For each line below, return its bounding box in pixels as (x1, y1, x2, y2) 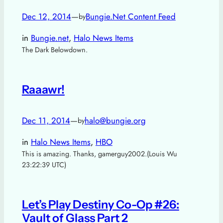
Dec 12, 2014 (21, 10, 71, 23)
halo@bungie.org (84, 114, 146, 127)
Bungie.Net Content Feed (85, 10, 176, 23)
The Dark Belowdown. (21, 45, 88, 55)
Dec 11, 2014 (21, 114, 70, 127)
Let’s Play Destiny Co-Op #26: (21, 197, 179, 212)
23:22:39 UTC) (21, 160, 66, 170)
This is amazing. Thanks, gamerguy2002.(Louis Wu (21, 149, 177, 159)
